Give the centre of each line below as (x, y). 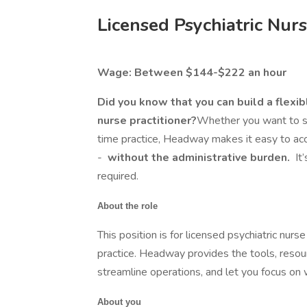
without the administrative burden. (199, 158)
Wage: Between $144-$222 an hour (192, 73)
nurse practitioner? (147, 121)
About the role (127, 206)
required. (118, 176)
